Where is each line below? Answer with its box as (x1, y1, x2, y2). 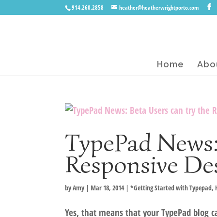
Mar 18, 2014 (91, 183, 124, 192)
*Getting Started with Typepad (130, 183, 212, 192)
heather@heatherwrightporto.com (119, 3, 199, 12)
